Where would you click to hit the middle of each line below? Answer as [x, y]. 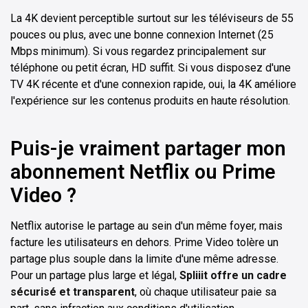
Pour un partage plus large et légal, [95, 275]
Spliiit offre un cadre [233, 275]
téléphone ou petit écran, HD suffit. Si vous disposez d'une [151, 67]
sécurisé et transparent [73, 291]
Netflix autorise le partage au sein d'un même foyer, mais [146, 225]
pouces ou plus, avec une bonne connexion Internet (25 [142, 34]
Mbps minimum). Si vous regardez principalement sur [138, 51]
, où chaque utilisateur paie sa [206, 291]
